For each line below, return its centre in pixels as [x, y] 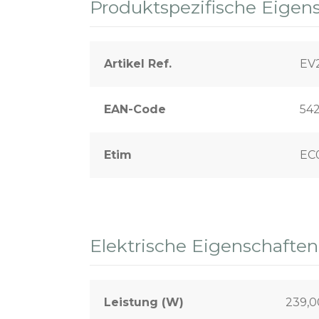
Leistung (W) [144, 302]
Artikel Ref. [138, 63]
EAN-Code [135, 109]
